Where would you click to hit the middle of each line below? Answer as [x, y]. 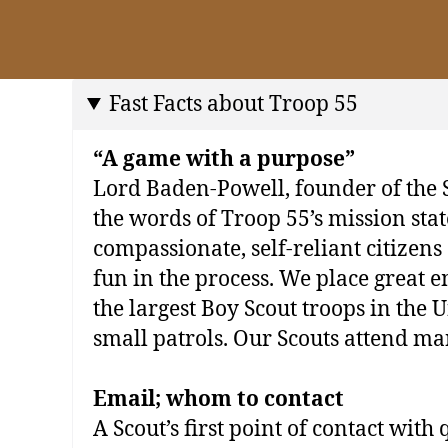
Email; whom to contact [218, 399]
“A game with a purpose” [224, 159]
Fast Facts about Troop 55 [234, 104]
